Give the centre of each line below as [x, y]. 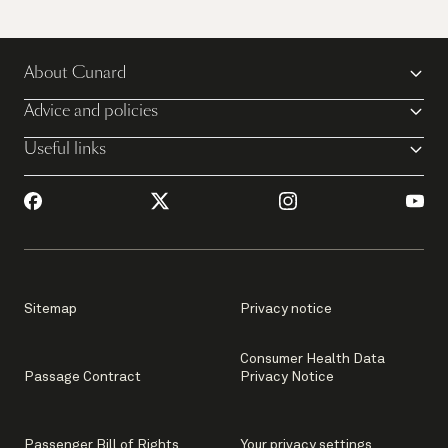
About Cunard [75, 73]
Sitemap [50, 309]
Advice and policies [91, 111]
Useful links [65, 149]
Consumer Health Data [312, 359]
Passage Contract [82, 377]
